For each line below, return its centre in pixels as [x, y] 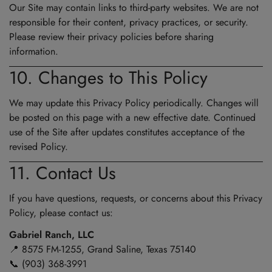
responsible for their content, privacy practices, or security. [129, 22]
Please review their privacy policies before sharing [111, 37]
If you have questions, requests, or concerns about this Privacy [136, 199]
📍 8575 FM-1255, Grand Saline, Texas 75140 [103, 250]
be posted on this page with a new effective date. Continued [132, 118]
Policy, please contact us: [61, 213]
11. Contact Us [63, 173]
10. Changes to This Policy [108, 78]
